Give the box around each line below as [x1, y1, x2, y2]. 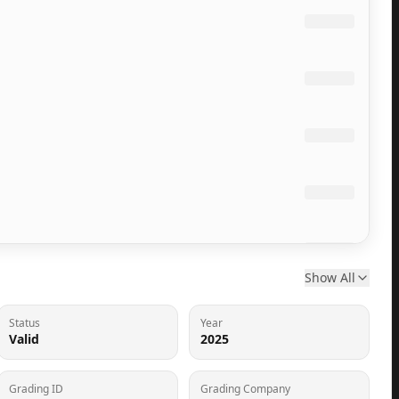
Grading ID [9, 381, 63, 396]
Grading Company [200, 381, 290, 396]
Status [9, 315, 40, 330]
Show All [305, 269, 355, 286]
